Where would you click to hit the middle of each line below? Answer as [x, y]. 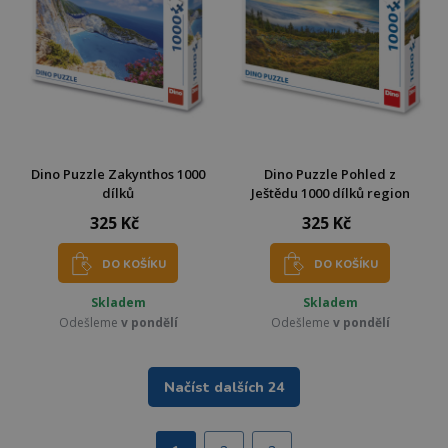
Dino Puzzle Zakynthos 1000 [118, 174]
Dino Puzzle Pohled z [330, 174]
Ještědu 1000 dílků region [330, 193]
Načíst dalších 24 [224, 388]
